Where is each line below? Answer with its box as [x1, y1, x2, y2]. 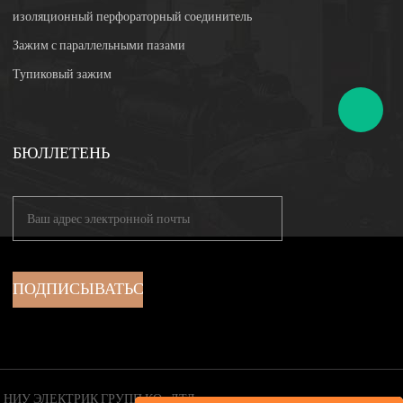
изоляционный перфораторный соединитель [13, 7, 253, 26]
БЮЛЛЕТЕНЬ [13, 141, 111, 166]
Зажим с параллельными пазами [13, 36, 186, 55]
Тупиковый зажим [13, 65, 112, 84]
